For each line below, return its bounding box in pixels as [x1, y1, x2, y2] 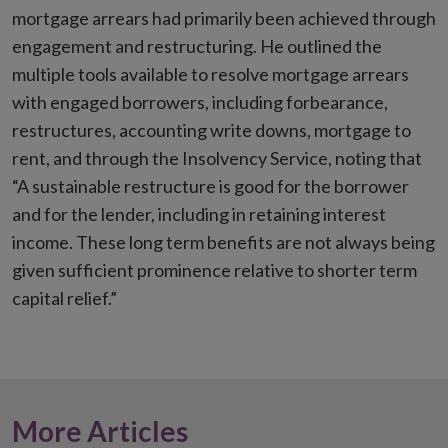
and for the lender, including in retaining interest [12, 203, 386, 226]
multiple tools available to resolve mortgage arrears [12, 63, 409, 86]
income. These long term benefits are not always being [12, 231, 435, 254]
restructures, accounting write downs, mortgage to [12, 119, 411, 142]
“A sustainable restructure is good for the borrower [12, 175, 409, 198]
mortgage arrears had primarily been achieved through [12, 7, 436, 30]
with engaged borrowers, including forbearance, [12, 91, 388, 114]
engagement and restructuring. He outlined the [12, 35, 382, 58]
